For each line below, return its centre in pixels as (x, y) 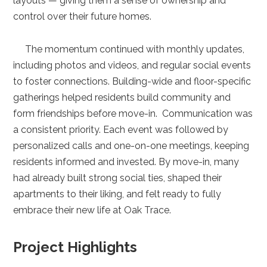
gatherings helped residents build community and (122, 97)
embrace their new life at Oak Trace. (92, 210)
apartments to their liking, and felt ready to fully (117, 194)
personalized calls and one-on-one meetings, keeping (131, 145)
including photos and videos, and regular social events (132, 65)
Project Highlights (77, 247)
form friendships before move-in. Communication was (133, 113)
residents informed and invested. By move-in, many (126, 162)
